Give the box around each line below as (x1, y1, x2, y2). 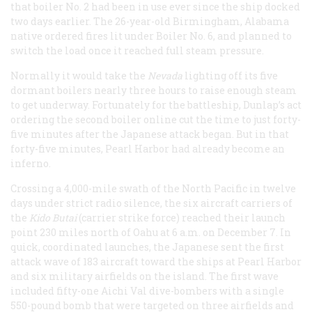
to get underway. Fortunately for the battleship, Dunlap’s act (10, 98, 302, 112)
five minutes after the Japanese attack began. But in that (10, 127, 289, 141)
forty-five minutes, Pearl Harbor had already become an (10, 142, 285, 156)
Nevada (148, 69, 182, 83)
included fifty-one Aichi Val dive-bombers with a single (10, 284, 284, 298)
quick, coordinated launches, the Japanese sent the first (10, 240, 284, 254)
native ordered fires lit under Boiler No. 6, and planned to (10, 29, 292, 43)
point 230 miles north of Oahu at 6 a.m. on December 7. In (10, 226, 291, 240)
